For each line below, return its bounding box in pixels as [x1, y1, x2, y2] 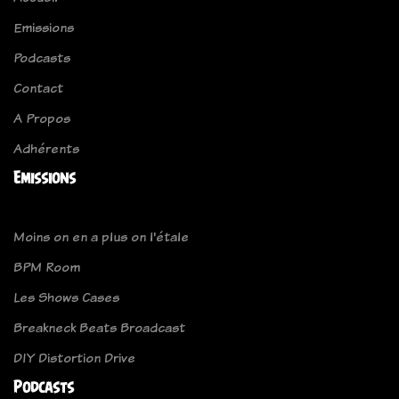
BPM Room [13, 256, 80, 276]
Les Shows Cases [13, 287, 119, 306]
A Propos [13, 108, 70, 127]
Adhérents [13, 138, 79, 158]
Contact [13, 77, 63, 97]
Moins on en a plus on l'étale [13, 226, 189, 246]
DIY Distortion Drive [13, 347, 135, 367]
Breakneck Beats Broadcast [13, 317, 185, 337]
